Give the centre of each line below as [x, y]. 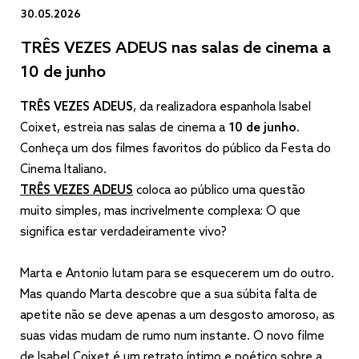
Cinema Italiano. [63, 169]
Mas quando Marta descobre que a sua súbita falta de [169, 294]
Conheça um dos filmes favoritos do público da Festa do [175, 149]
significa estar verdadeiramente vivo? [123, 232]
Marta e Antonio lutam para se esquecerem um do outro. [177, 274]
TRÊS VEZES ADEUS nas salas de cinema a [176, 48]
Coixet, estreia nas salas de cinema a [124, 128]
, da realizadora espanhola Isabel [222, 107]
